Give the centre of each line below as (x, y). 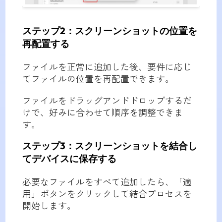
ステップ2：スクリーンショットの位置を (110, 31)
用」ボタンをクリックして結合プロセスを (107, 194)
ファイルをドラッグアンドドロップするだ (107, 100)
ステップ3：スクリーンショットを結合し (110, 146)
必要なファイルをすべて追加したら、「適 (107, 182)
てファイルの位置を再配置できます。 (98, 79)
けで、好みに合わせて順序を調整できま (102, 112)
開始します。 (49, 205)
